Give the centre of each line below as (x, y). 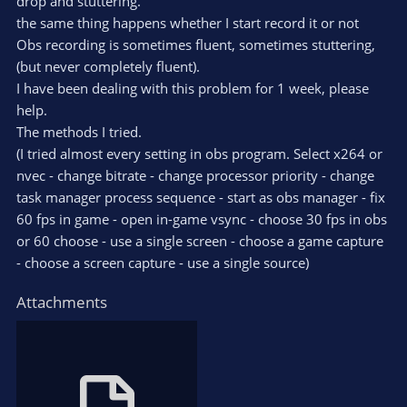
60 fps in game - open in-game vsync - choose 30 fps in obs (202, 218)
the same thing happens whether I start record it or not (188, 22)
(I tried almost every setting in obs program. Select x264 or (199, 153)
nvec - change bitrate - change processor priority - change (195, 175)
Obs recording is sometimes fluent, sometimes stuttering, (196, 44)
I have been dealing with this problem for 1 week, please (193, 88)
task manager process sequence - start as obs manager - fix (201, 197)
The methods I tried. (79, 131)
